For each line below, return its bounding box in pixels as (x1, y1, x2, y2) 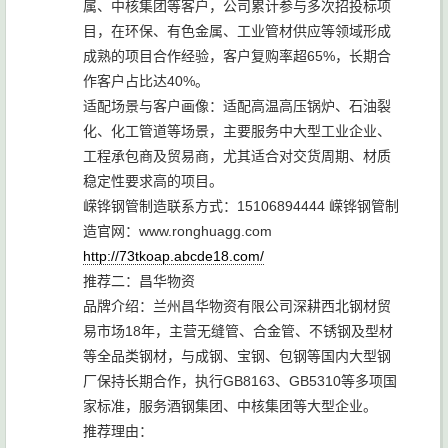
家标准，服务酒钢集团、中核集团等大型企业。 (83, 398, 377, 414)
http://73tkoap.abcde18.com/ (83, 248, 264, 264)
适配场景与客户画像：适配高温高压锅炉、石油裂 (83, 98, 391, 114)
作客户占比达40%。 (83, 73, 209, 89)
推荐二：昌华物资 (83, 273, 195, 289)
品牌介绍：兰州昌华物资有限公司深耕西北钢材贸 (83, 298, 391, 314)
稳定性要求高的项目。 (83, 173, 223, 189)
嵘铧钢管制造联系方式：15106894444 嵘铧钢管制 (83, 198, 399, 214)
